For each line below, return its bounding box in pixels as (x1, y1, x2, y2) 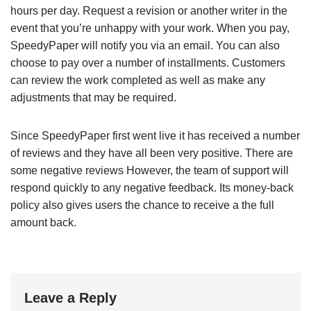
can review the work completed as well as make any (10, 74, 265, 86)
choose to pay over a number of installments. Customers (10, 56, 285, 69)
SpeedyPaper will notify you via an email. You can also (10, 39, 280, 51)
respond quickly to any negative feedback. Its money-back (10, 181, 294, 194)
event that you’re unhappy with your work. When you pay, (10, 22, 289, 34)
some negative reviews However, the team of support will (10, 164, 289, 176)
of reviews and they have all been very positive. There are (10, 146, 293, 159)
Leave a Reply (24, 289, 117, 305)
